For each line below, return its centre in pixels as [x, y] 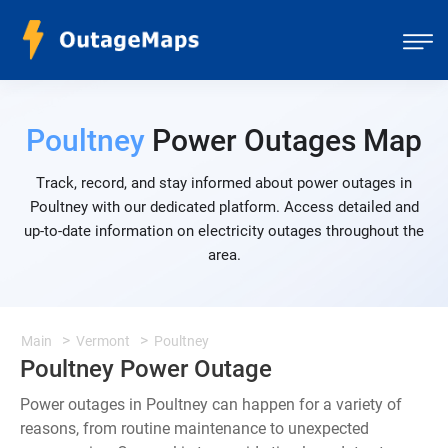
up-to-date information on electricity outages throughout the [224, 231]
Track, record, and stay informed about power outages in [224, 183]
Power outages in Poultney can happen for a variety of [211, 404]
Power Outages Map [283, 140]
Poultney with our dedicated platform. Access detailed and [224, 207]
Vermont [103, 341]
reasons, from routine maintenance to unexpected [194, 428]
